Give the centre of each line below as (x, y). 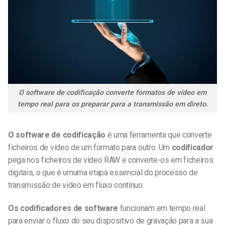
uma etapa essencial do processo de (135, 173)
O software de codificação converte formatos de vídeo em (113, 92)
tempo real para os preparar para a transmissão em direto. (113, 104)
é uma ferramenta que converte (159, 135)
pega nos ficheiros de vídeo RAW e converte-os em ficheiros (111, 160)
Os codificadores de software (63, 208)
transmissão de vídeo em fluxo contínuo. (76, 185)
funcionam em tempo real (162, 208)
